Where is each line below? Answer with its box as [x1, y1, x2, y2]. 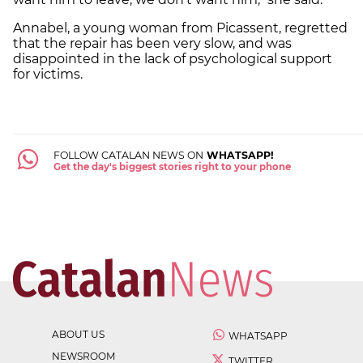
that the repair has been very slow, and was [13, 35, 292, 51]
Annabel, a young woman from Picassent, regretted [13, 19, 348, 36]
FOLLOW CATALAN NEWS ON [53, 148, 203, 161]
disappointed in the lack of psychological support [13, 50, 332, 66]
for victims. [13, 66, 83, 82]
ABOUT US [52, 327, 105, 340]
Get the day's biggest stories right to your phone [53, 160, 291, 173]
